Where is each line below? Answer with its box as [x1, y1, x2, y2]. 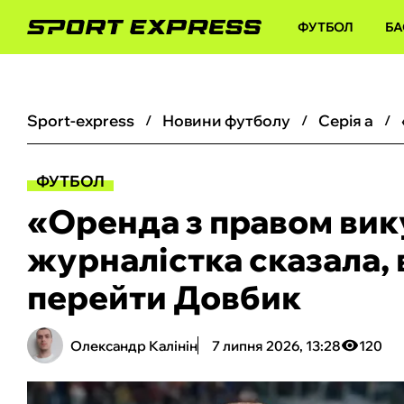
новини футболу [174, 111, 290, 130]
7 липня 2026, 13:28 [212, 336, 341, 354]
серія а [330, 111, 373, 130]
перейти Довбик [27, 277, 301, 317]
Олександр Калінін [70, 336, 197, 354]
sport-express [38, 111, 134, 130]
